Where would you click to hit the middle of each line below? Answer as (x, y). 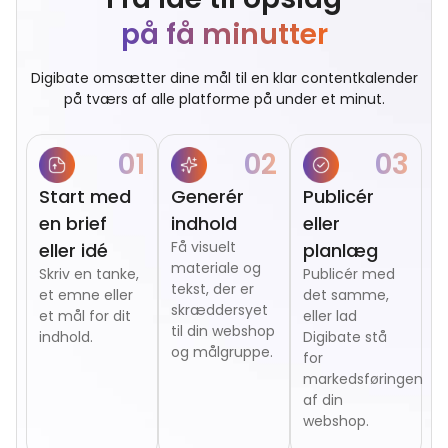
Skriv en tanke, (89, 273)
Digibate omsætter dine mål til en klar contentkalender (224, 78)
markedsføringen (363, 378)
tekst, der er (212, 288)
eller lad (330, 315)
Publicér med (349, 273)
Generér (207, 196)
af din (323, 399)
